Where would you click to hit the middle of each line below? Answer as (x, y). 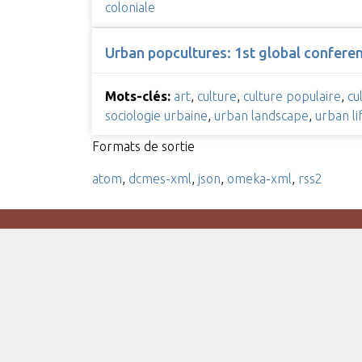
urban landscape (261, 116)
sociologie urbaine (156, 116)
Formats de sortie (143, 147)
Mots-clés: (137, 97)
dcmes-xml (160, 179)
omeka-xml (259, 179)
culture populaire (292, 97)
